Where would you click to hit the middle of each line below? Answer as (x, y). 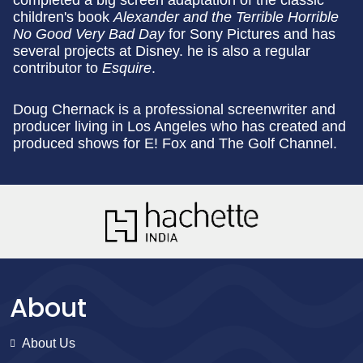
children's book (63, 17)
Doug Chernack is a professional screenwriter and (174, 109)
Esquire (127, 68)
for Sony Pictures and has (250, 34)
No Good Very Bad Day (89, 34)
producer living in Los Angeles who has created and (179, 126)
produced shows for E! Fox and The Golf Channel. (175, 143)
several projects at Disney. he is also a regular (162, 51)
